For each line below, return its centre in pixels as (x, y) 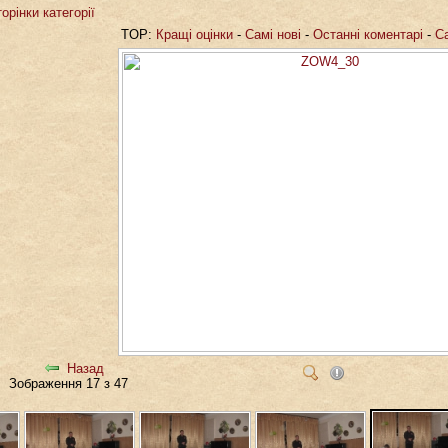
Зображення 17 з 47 (72, 383)
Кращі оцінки (194, 34)
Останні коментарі (368, 34)
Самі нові (273, 34)
